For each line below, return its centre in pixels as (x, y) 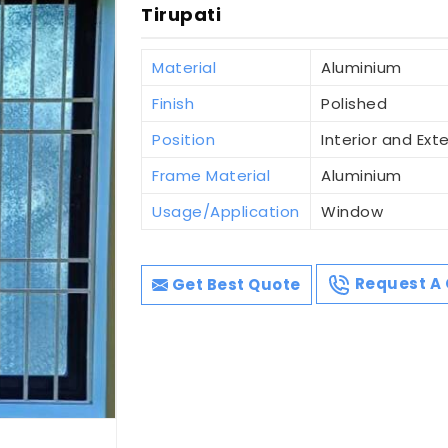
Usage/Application (226, 211)
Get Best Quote (234, 284)
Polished (354, 103)
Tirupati (181, 15)
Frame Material (211, 175)
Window (352, 211)
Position (184, 139)
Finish (173, 103)
